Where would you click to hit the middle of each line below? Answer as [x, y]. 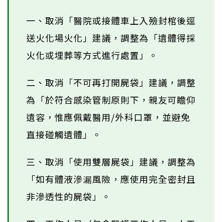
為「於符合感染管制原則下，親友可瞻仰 [111, 100]
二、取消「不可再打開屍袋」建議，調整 [111, 83]
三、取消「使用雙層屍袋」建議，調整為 [111, 162]
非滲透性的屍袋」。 [69, 196]
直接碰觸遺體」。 [64, 135]
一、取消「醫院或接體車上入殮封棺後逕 [111, 21]
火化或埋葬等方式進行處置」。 [92, 55]
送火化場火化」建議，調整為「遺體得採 [111, 38]
